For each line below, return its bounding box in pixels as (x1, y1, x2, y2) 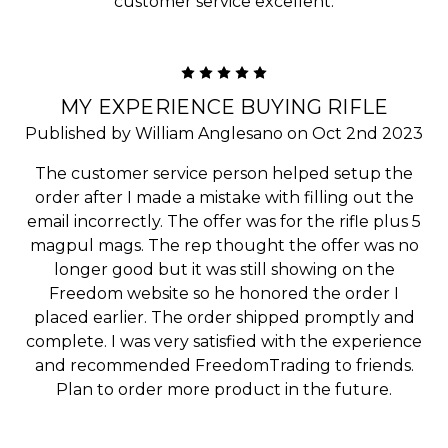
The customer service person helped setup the (35, 163, 413, 183)
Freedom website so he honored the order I (49, 283, 399, 303)
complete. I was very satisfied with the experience (26, 331, 422, 351)
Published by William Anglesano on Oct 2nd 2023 (25, 123, 423, 143)
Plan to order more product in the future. (56, 379, 392, 399)
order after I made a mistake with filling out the (34, 187, 414, 207)
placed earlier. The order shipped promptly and (33, 307, 415, 327)
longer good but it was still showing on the (53, 259, 395, 279)
